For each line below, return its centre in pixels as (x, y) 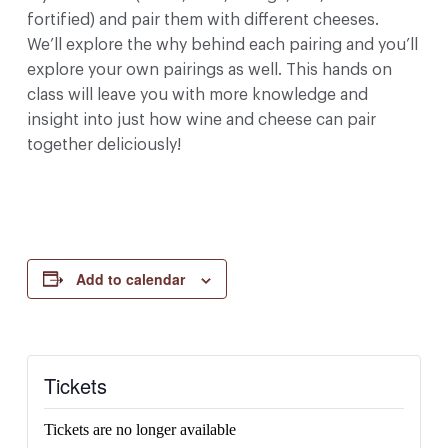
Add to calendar (130, 278)
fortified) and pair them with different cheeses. (204, 19)
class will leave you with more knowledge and (197, 94)
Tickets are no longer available (139, 429)
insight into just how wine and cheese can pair (201, 119)
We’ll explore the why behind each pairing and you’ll (222, 44)
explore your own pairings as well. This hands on (209, 69)
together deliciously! (103, 144)
